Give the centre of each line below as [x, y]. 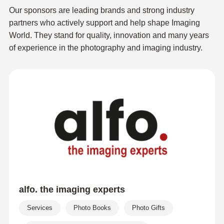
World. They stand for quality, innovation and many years [109, 35]
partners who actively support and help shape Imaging [104, 23]
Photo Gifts [148, 208]
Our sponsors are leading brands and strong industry [101, 10]
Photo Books [92, 208]
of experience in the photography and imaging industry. [105, 48]
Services [39, 208]
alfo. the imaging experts [72, 189]
